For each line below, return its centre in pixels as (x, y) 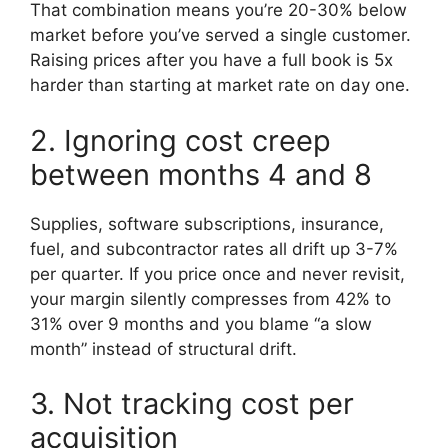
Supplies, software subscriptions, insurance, (207, 223)
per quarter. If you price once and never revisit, (217, 273)
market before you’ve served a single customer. (220, 35)
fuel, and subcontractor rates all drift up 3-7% (214, 248)
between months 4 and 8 (201, 174)
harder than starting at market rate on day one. (220, 85)
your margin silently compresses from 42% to (210, 298)
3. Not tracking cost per (192, 404)
